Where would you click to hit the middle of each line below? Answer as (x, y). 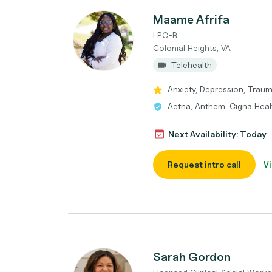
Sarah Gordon (192, 257)
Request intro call (204, 164)
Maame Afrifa (191, 19)
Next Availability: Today (217, 134)
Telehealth (192, 65)
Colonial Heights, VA (192, 48)
